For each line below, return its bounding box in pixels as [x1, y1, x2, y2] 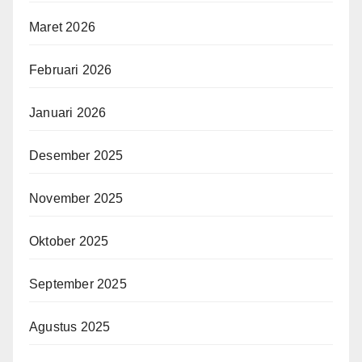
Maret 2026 [29, 20, 95, 35]
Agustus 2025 [29, 320, 111, 335]
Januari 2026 [29, 106, 107, 120]
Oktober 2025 [29, 234, 109, 249]
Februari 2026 [29, 63, 112, 78]
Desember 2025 [29, 149, 124, 163]
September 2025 [29, 277, 127, 292]
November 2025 [29, 192, 124, 206]
